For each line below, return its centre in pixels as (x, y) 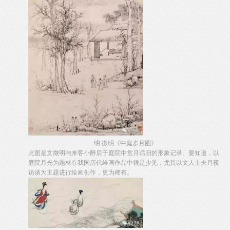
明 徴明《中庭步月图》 (125, 143)
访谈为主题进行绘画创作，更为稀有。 (81, 172)
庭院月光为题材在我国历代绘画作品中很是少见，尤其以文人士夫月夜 (124, 163)
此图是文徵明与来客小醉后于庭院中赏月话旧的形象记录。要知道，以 (124, 153)
